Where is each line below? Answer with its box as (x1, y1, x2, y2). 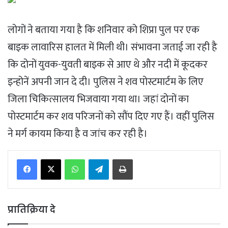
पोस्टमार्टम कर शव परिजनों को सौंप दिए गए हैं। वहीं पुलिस (8, 108, 214, 126)
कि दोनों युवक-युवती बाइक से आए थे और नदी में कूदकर (8, 56, 208, 74)
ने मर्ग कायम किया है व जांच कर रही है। (8, 125, 148, 143)
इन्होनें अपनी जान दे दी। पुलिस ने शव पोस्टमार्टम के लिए (8, 73, 204, 91)
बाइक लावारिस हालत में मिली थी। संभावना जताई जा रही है (8, 39, 217, 56)
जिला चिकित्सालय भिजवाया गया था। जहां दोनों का (8, 91, 189, 108)
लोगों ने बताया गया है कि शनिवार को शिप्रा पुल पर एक (8, 21, 199, 39)
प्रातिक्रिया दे (8, 204, 55, 216)
